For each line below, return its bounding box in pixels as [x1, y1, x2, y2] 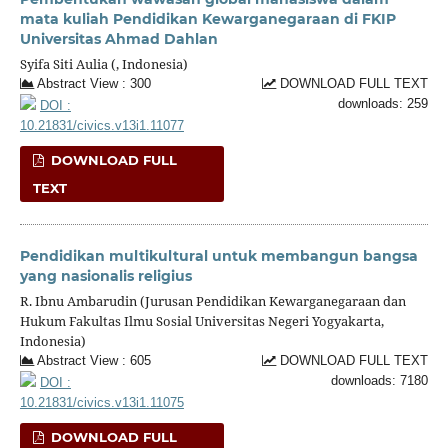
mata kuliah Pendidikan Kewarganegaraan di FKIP [19, 9, 396, 28]
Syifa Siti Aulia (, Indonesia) [19, 54, 188, 73]
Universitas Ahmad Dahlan [19, 29, 218, 48]
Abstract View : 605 [33, 353, 151, 368]
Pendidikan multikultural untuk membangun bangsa [19, 246, 418, 265]
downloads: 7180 [331, 373, 429, 388]
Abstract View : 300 [33, 76, 151, 91]
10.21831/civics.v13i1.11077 [19, 118, 184, 133]
